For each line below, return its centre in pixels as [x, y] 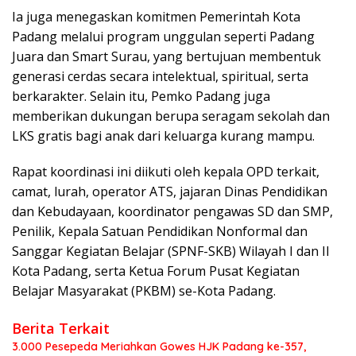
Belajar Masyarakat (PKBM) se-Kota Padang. [144, 290]
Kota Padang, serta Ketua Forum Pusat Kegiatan [156, 271]
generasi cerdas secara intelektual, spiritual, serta [160, 76]
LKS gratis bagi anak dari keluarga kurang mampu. [163, 135]
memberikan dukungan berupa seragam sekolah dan [171, 116]
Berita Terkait [61, 328]
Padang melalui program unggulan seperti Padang [163, 36]
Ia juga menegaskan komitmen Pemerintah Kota [156, 16]
